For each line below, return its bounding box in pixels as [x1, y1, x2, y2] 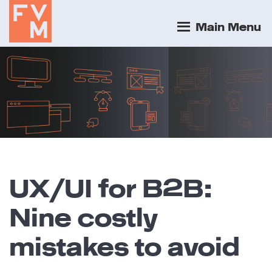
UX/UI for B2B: [9, 174, 212, 203]
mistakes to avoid [9, 232, 240, 262]
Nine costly [9, 203, 158, 233]
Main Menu [192, 20, 261, 34]
